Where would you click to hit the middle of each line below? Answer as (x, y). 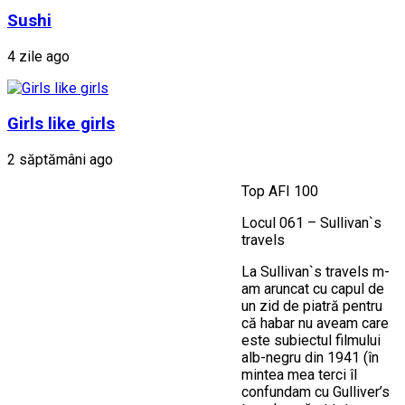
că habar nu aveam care (315, 323)
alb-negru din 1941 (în (310, 357)
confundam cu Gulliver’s (316, 391)
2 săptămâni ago (60, 159)
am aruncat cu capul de (313, 288)
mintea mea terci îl (299, 374)
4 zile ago (38, 57)
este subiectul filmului (311, 340)
